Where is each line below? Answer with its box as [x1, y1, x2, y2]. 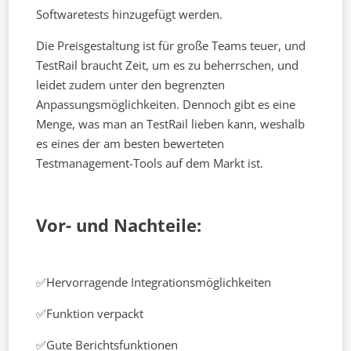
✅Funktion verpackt [36, 306, 144, 322]
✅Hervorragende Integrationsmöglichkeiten [36, 274, 272, 291]
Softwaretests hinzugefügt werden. [36, 6, 223, 23]
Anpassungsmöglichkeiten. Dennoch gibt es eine [36, 96, 296, 113]
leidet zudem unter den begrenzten [36, 77, 226, 93]
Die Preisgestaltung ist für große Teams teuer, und [36, 38, 306, 54]
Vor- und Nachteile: [36, 213, 202, 237]
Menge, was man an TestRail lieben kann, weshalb [36, 116, 306, 132]
